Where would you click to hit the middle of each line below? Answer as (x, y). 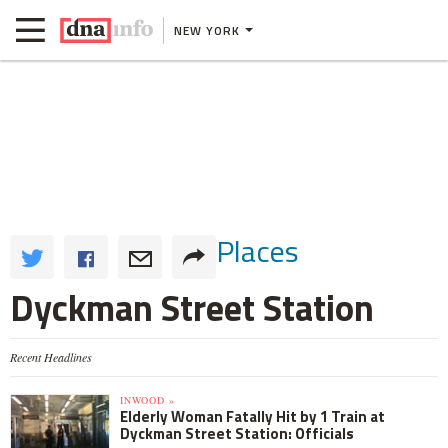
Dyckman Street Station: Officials (237, 433)
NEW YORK (207, 30)
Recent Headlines (51, 357)
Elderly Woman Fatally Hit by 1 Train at (252, 416)
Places (257, 251)
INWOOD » (147, 400)
